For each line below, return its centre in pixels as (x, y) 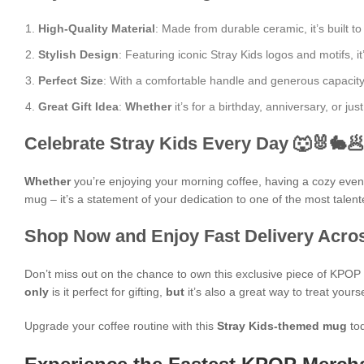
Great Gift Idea (78, 106)
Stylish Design (78, 54)
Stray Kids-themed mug (282, 326)
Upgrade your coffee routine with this (121, 326)
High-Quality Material (97, 28)
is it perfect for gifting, (107, 292)
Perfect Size (71, 80)
